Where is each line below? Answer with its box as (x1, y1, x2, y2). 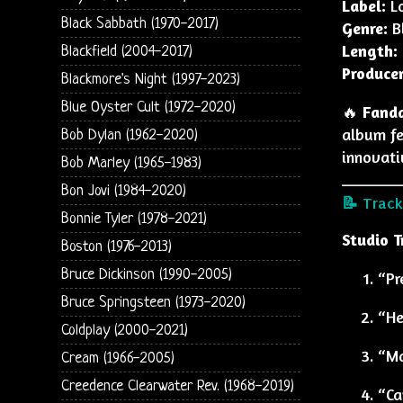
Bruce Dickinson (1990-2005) (60, 265, 232, 283)
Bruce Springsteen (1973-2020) (60, 293, 246, 311)
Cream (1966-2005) (60, 349, 175, 367)
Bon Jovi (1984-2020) (60, 182, 186, 200)
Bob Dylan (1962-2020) (60, 126, 198, 144)
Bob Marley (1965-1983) (60, 154, 201, 172)
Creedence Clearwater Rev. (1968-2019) (60, 377, 294, 395)
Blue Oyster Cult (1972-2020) (60, 98, 236, 116)
